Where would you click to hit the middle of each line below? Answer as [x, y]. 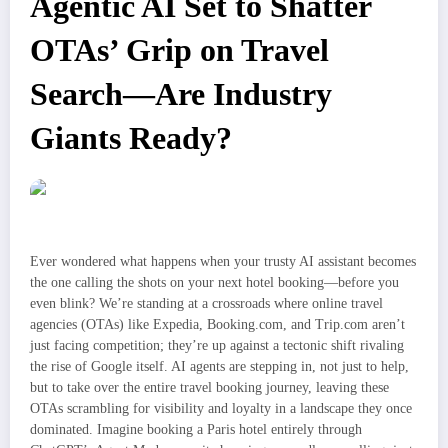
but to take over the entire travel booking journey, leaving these [209, 388]
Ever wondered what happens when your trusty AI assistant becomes [223, 262]
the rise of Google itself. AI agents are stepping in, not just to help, [219, 367]
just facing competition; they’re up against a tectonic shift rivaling [217, 346]
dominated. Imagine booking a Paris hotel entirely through [196, 430]
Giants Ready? [131, 139]
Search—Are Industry [181, 95]
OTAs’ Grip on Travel [179, 51]
